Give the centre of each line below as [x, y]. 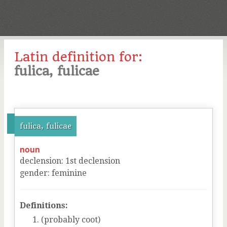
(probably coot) [71, 220]
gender [34, 173]
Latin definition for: [78, 57]
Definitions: [44, 205]
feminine [69, 173]
